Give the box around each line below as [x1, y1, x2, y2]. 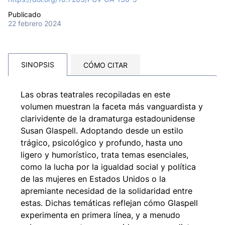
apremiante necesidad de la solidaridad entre [21, 186, 192, 196]
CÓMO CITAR [83, 61, 128, 70]
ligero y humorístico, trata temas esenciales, [21, 150, 188, 160]
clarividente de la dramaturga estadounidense [21, 114, 195, 124]
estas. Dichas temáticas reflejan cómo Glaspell [21, 198, 198, 208]
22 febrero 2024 [8, 20, 61, 28]
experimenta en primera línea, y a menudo [21, 210, 180, 220]
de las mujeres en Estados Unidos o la [21, 174, 166, 184]
